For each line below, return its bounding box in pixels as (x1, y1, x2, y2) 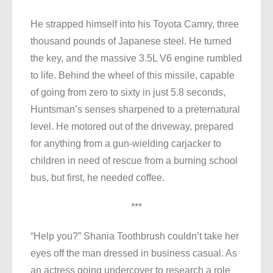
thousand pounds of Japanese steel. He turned (30, 36, 232, 47)
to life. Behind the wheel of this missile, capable (30, 70, 235, 81)
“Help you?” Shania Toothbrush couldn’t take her (30, 231, 239, 242)
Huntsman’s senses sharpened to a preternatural (30, 104, 240, 115)
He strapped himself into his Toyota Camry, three (30, 19, 239, 30)
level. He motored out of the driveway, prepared (30, 121, 233, 132)
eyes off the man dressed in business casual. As (30, 248, 237, 259)
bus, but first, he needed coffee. (30, 172, 165, 183)
